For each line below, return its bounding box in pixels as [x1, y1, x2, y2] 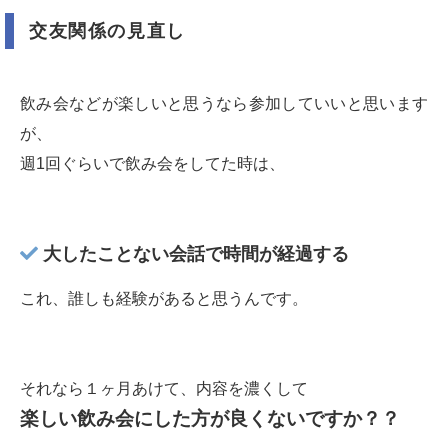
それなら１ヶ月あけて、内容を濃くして [20, 380, 308, 398]
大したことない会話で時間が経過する [38, 244, 349, 265]
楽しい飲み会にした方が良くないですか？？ [20, 408, 400, 430]
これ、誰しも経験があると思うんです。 [20, 290, 308, 308]
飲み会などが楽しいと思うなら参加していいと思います [20, 95, 428, 113]
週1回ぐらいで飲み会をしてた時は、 [20, 155, 285, 173]
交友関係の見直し [29, 21, 186, 42]
